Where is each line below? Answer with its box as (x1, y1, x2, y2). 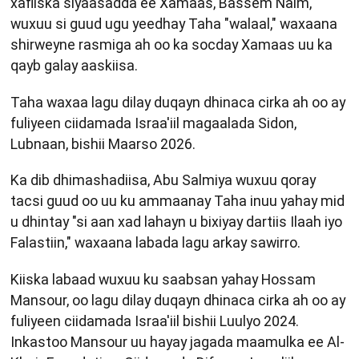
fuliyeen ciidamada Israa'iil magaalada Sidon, (10, 114, 296, 131)
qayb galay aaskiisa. (10, 57, 138, 75)
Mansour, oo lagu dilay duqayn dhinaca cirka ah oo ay (10, 291, 345, 309)
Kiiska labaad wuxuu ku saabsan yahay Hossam (10, 270, 316, 288)
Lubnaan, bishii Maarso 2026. (10, 135, 196, 152)
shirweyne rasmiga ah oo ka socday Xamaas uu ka (10, 36, 333, 54)
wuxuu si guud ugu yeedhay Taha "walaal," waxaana (10, 15, 337, 33)
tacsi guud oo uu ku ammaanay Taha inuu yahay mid (10, 192, 345, 210)
